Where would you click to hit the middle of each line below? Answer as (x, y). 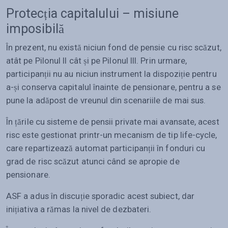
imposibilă (35, 28)
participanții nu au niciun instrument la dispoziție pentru (111, 74)
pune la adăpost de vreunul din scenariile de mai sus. (107, 100)
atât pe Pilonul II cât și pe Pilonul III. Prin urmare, (97, 60)
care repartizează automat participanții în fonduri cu (106, 148)
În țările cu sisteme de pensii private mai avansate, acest (113, 121)
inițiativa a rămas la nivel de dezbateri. (79, 209)
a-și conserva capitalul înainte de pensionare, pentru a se (113, 87)
